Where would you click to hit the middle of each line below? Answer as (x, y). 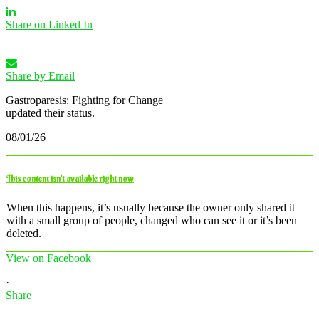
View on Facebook (48, 258)
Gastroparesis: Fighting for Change (84, 100)
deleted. (24, 233)
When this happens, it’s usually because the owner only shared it (151, 207)
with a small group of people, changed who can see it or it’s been (152, 220)
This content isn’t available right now (70, 178)
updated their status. (50, 113)
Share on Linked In (49, 24)
